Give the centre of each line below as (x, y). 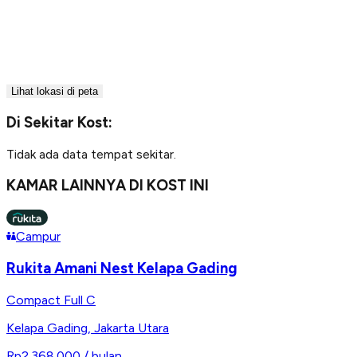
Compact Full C (51, 300)
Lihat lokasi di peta (55, 92)
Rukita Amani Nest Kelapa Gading (122, 268)
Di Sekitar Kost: (59, 122)
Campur (38, 237)
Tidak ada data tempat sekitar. (91, 154)
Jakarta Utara (131, 328)
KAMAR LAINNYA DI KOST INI (108, 186)
